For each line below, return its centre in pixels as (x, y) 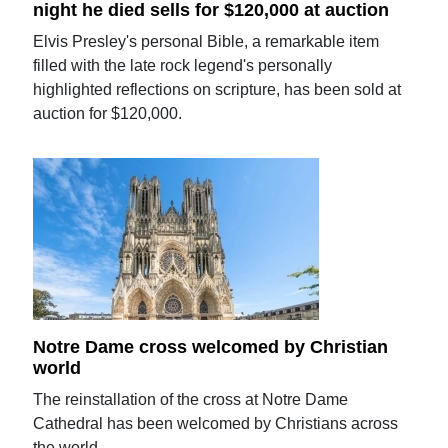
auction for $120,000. (108, 113)
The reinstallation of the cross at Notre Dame (191, 400)
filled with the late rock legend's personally (183, 65)
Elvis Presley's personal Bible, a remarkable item (206, 41)
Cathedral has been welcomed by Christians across (216, 424)
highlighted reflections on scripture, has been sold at (217, 89)
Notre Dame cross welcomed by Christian (211, 346)
